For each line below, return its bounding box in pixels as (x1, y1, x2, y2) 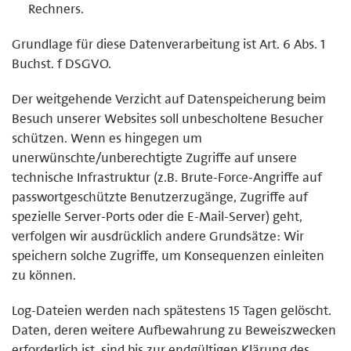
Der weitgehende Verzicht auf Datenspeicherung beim (12, 89, 326, 107)
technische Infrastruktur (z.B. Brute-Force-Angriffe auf (12, 168, 322, 186)
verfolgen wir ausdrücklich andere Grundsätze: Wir (12, 226, 304, 244)
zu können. (12, 266, 76, 284)
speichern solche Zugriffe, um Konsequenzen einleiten (12, 246, 324, 264)
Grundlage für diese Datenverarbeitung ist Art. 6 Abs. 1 (12, 34, 325, 52)
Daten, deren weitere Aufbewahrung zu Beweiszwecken (12, 320, 336, 338)
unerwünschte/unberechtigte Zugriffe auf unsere (12, 148, 297, 166)
